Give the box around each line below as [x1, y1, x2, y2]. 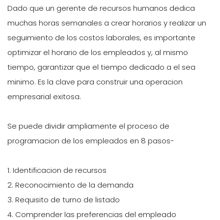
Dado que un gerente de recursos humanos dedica [7, 2, 195, 13]
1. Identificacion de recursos [7, 165, 107, 175]
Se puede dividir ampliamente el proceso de [7, 120, 169, 131]
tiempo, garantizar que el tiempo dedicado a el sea [7, 61, 195, 72]
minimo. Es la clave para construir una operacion [7, 76, 183, 87]
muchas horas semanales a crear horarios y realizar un [7, 17, 206, 28]
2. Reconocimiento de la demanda [7, 179, 134, 190]
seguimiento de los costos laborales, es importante [7, 32, 195, 43]
